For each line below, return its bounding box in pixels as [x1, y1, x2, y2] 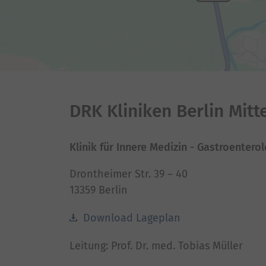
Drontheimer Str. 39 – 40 [69, 167, 188, 180]
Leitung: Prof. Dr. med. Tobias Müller [69, 239, 243, 252]
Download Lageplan [80, 211, 180, 224]
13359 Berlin [69, 183, 128, 197]
